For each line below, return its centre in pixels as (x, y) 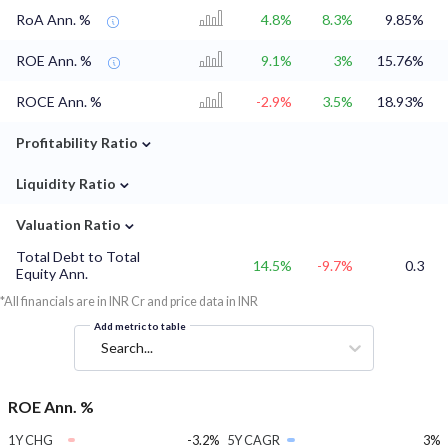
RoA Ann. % (53, 20)
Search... (127, 348)
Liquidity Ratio (66, 184)
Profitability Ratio (77, 143)
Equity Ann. (52, 274)
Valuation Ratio (68, 225)
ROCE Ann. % (59, 102)
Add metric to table (140, 326)
